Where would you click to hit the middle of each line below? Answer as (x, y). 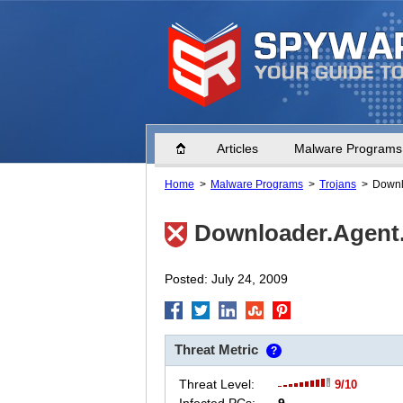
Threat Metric (216, 349)
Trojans (338, 184)
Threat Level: (217, 384)
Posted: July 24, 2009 (226, 279)
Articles (237, 148)
